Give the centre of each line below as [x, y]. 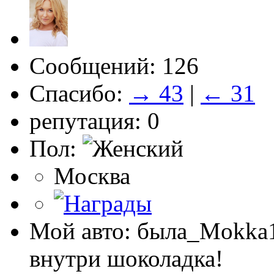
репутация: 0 [94, 120]
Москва [92, 176]
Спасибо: [79, 93]
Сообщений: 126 [114, 65]
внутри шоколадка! [126, 258]
